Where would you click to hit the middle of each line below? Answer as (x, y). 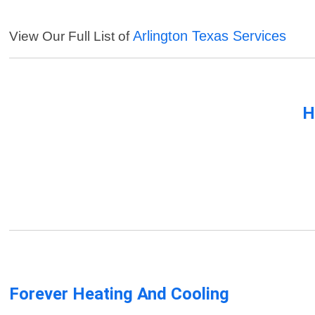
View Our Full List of (71, 37)
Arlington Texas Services (210, 36)
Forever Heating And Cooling (120, 294)
